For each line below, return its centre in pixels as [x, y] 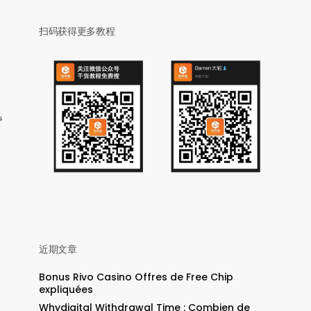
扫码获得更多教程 [77, 31]
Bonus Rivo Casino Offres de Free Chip [136, 277]
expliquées [66, 290]
